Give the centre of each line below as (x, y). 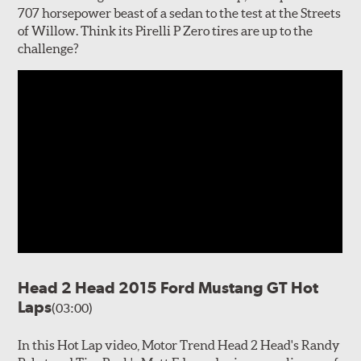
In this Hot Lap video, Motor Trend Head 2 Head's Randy (179, 344)
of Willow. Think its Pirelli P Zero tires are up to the (166, 30)
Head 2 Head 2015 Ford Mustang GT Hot (168, 287)
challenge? (49, 48)
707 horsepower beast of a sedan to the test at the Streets (180, 12)
